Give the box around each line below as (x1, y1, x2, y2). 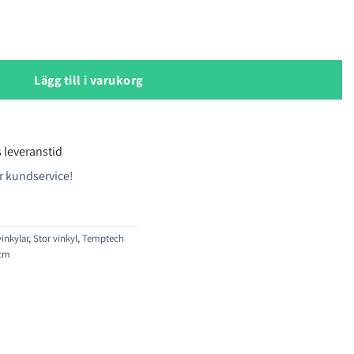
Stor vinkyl (33, 232, 77, 246)
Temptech (82, 232, 124, 246)
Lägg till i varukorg (34, 71, 143, 88)
